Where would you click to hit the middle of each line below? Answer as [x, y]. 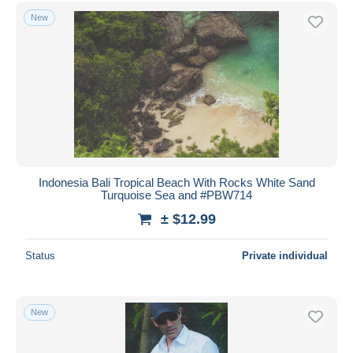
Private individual [285, 255]
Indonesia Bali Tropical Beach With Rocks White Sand [176, 182]
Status [40, 255]
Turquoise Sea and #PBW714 [176, 195]
